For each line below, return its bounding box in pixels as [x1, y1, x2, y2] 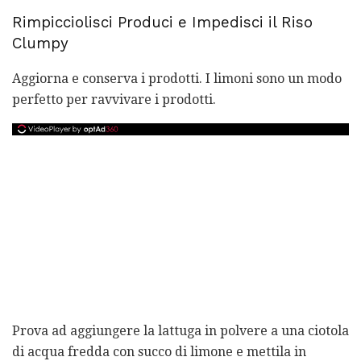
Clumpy [12, 34, 68, 52]
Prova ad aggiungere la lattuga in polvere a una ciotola [12, 323, 349, 339]
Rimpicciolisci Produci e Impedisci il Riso [12, 13, 313, 31]
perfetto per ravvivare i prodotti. [12, 92, 216, 108]
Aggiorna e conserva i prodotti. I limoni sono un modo [12, 71, 342, 87]
